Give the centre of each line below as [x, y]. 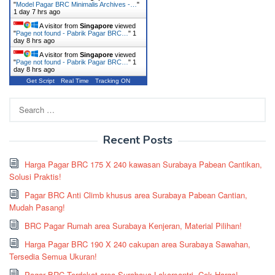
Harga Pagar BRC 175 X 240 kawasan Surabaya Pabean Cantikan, [143, 164]
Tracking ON [113, 81]
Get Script [41, 81]
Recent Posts [137, 140]
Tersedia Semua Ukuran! [53, 256]
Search [21, 103]
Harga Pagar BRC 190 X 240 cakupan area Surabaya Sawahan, [137, 244]
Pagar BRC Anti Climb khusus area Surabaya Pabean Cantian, [136, 195]
